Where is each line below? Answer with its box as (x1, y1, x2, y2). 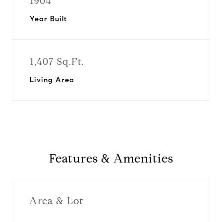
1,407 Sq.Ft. (30, 55, 84, 68)
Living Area (30, 75, 74, 84)
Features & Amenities (49, 151, 173, 166)
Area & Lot (29, 194, 83, 207)
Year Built (30, 14, 67, 23)
